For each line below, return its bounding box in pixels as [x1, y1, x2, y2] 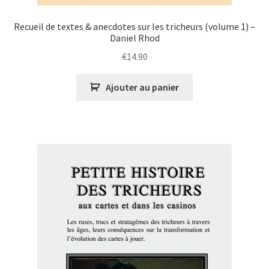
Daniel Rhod [109, 31, 160, 44]
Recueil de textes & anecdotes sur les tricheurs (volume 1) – [14, 20, 255, 32]
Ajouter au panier [105, 81, 179, 94]
